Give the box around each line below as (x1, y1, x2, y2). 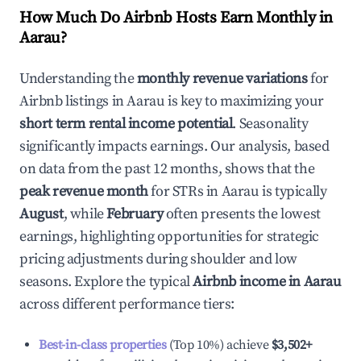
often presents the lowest (163, 205, 321, 223)
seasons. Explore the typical (19, 272, 193, 291)
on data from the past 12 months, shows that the (19, 160, 315, 178)
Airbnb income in (193, 272, 304, 291)
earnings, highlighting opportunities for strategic (19, 227, 320, 246)
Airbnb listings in (19, 92, 127, 110)
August (19, 205, 64, 223)
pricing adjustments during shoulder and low (19, 250, 297, 268)
